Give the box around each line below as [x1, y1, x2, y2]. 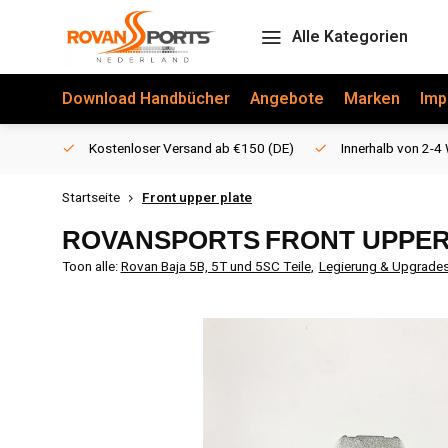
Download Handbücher [62, 87, 230, 111]
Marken [344, 87, 400, 111]
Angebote [250, 87, 324, 111]
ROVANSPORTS [62, 226, 260, 254]
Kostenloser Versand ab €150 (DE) [86, 139, 294, 159]
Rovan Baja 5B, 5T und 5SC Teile [120, 257, 311, 277]
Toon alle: [62, 257, 118, 277]
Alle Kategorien [291, 25, 408, 49]
